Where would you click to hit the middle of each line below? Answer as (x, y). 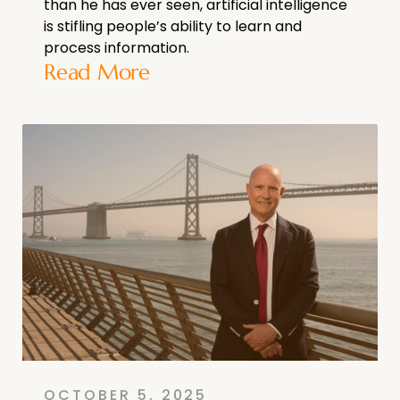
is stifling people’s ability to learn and (173, 26)
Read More (97, 72)
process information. (117, 47)
